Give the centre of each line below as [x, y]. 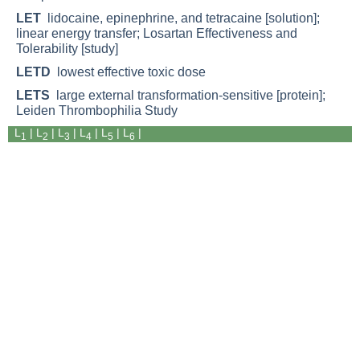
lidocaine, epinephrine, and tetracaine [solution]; [180, 18]
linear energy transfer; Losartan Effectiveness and [157, 34]
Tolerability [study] [67, 49]
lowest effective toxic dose [128, 72]
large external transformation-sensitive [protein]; [188, 96]
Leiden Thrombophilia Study [97, 111]
